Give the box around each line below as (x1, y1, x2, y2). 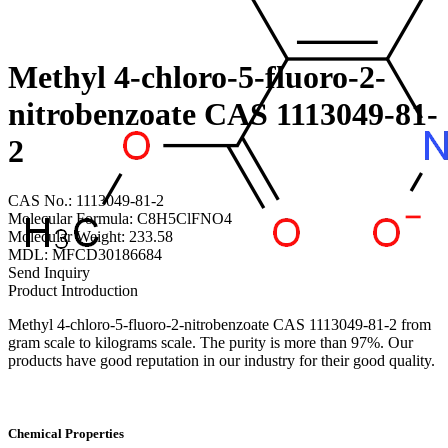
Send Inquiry (8, 263, 90, 281)
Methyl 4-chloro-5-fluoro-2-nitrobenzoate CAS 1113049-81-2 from (8, 315, 431, 333)
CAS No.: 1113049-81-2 (8, 191, 164, 209)
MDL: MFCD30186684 (8, 245, 162, 263)
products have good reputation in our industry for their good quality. (8, 351, 435, 369)
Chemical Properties (8, 426, 124, 442)
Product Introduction (8, 281, 138, 299)
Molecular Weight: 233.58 (8, 227, 173, 245)
